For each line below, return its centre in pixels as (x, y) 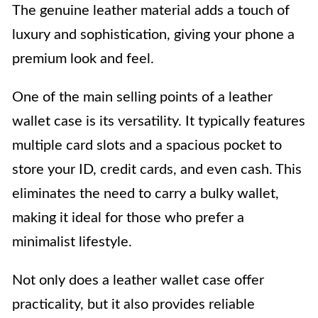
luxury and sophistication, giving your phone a (153, 34)
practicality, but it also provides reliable (133, 304)
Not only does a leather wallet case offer (138, 280)
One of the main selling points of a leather (142, 97)
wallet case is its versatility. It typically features (159, 121)
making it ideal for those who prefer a (128, 218)
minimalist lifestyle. (72, 242)
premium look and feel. (83, 59)
